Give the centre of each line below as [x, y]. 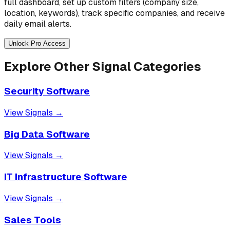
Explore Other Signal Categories [103, 67]
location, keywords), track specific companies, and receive [114, 13]
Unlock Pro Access [37, 43]
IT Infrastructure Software [66, 177]
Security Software [47, 91]
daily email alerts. [38, 24]
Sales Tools [33, 220]
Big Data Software [47, 134]
